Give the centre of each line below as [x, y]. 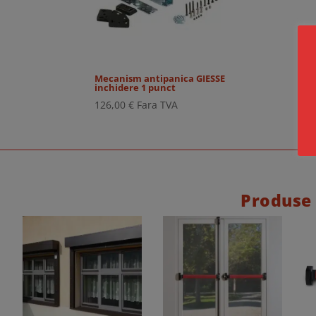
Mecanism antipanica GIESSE [160, 78]
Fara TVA [158, 105]
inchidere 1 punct [135, 87]
